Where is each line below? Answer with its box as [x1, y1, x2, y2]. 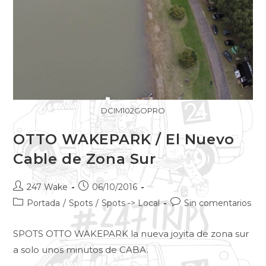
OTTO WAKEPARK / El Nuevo [13, 130, 235, 148]
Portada [27, 197, 61, 208]
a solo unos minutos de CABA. [13, 243, 149, 255]
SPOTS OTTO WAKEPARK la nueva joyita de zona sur [13, 227, 249, 239]
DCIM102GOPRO [101, 105, 165, 115]
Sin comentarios [184, 197, 252, 208]
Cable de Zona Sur [13, 150, 156, 167]
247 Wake [27, 181, 68, 192]
